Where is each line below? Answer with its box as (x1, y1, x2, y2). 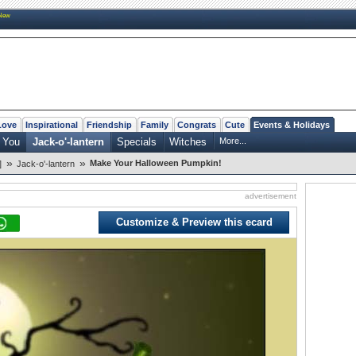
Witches (169, 135, 207, 148)
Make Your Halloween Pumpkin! (90, 157, 222, 168)
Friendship (87, 119, 132, 130)
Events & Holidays (253, 119, 330, 130)
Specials (117, 135, 157, 148)
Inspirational (25, 119, 78, 130)
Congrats (177, 119, 216, 130)
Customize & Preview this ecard (115, 215, 273, 228)
